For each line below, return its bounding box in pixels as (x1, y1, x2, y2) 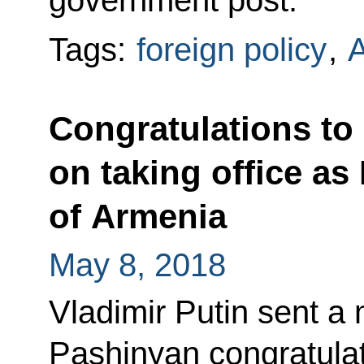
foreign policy (136, 32, 327, 68)
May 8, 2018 (48, 246, 226, 283)
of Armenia (48, 197, 227, 236)
